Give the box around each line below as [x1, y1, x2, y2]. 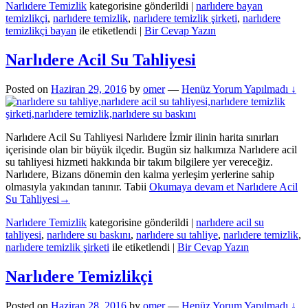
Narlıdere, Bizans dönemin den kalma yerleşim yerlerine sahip [5, 168, 274, 180]
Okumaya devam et [149, 180, 236, 192]
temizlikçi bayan [5, 25, 76, 37]
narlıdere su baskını [47, 228, 131, 241]
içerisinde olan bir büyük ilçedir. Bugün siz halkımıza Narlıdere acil [5, 143, 297, 155]
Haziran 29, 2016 [51, 82, 126, 95]
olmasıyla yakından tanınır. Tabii [5, 180, 149, 192]
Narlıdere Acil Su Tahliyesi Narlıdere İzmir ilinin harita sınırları [5, 131, 278, 143]
